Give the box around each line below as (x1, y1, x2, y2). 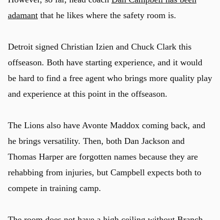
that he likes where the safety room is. (38, 10, 176, 21)
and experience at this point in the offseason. (8, 89, 167, 99)
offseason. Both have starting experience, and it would (8, 57, 202, 68)
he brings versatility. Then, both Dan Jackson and (8, 136, 185, 146)
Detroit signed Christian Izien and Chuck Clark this (8, 42, 192, 52)
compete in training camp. (8, 183, 101, 193)
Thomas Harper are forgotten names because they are (8, 152, 198, 162)
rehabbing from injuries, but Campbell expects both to (8, 167, 201, 178)
